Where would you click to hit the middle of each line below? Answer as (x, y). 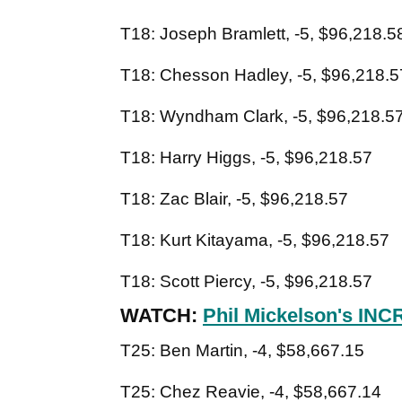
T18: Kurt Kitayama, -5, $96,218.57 (255, 240)
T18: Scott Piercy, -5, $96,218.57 (246, 282)
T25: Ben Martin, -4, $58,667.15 (242, 351)
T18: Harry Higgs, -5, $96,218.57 (246, 158)
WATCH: (162, 316)
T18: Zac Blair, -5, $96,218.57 (234, 199)
